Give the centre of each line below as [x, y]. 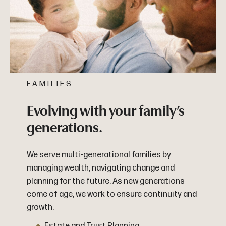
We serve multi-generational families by [99, 155]
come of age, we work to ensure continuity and [111, 194]
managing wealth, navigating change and [100, 168]
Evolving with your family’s [105, 111]
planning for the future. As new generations [105, 181]
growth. [40, 207]
